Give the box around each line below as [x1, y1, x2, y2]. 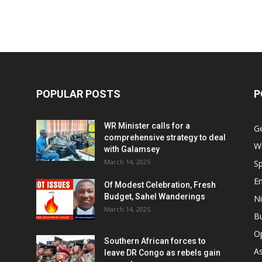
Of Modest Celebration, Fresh [104, 180, 216, 189]
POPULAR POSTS [36, 88, 120, 100]
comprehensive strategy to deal [104, 133, 226, 142]
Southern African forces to [104, 236, 206, 246]
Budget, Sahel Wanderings [104, 192, 205, 201]
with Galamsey [104, 144, 160, 154]
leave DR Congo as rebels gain [104, 248, 220, 257]
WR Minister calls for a [104, 121, 190, 130]
